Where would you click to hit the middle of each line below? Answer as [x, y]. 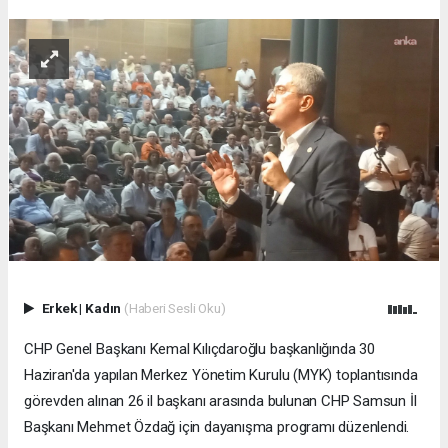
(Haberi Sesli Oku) [174, 308]
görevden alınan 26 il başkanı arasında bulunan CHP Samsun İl [220, 401]
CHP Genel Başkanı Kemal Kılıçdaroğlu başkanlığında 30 [199, 349]
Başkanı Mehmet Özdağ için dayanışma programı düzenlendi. [217, 427]
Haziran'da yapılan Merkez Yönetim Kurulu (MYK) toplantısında [221, 375]
